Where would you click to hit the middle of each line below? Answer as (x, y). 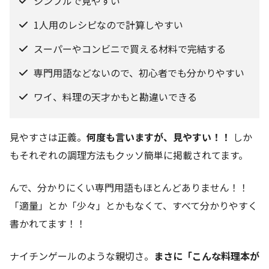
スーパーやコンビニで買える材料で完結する (130, 48)
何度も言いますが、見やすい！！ (159, 137)
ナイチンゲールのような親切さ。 (82, 255)
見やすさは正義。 (48, 137)
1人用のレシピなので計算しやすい (108, 24)
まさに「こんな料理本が (207, 255)
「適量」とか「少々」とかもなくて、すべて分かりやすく (134, 205)
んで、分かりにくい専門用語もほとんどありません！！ (129, 187)
